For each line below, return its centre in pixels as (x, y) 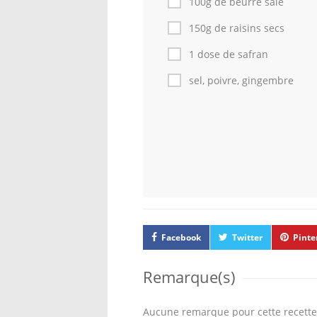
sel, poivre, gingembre (241, 80)
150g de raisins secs (237, 28)
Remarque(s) (189, 277)
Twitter (247, 237)
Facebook (181, 237)
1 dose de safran (229, 54)
